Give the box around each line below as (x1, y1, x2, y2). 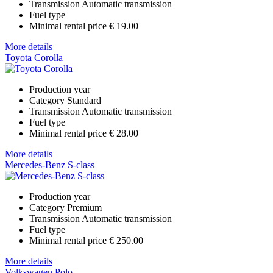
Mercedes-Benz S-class (5, 159, 94, 170)
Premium (67, 202, 102, 213)
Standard (67, 94, 101, 105)
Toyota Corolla (5, 52, 63, 63)
